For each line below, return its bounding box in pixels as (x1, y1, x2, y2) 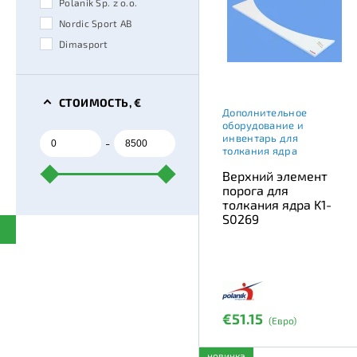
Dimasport (59, 37, 108, 49)
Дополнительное (222, 105, 308, 119)
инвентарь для (222, 131, 298, 144)
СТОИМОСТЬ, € (59, 95, 142, 109)
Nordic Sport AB (59, 17, 132, 29)
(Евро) (269, 314, 296, 326)
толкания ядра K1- (222, 196, 331, 212)
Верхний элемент (222, 167, 328, 183)
